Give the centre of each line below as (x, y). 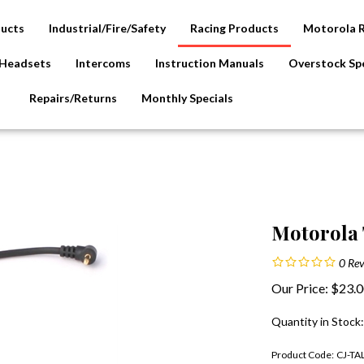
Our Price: (300, 288)
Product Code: (303, 355)
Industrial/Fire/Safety (107, 28)
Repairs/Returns (74, 98)
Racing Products (234, 28)
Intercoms (103, 63)
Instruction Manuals (209, 63)
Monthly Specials (188, 98)
